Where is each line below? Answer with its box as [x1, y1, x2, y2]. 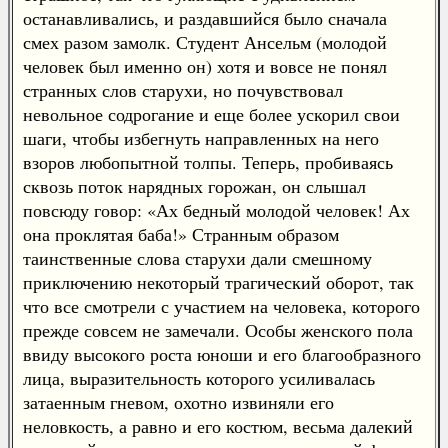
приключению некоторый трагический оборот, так [23, 270, 414, 294]
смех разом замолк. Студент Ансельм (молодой [23, 30, 387, 54]
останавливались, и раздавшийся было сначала [23, 6, 387, 30]
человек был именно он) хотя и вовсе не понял [23, 54, 387, 78]
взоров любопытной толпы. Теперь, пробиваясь [23, 150, 393, 174]
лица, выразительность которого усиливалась [23, 366, 375, 390]
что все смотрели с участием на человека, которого [23, 294, 420, 318]
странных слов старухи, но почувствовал [23, 78, 343, 102]
